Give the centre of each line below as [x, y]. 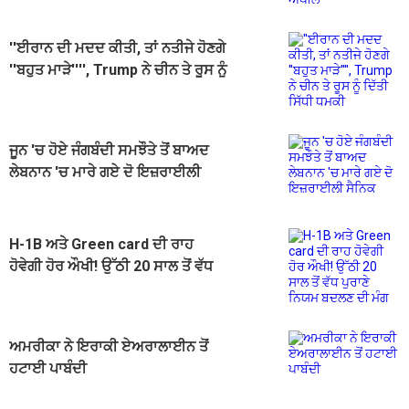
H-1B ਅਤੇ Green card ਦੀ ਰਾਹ [101, 245]
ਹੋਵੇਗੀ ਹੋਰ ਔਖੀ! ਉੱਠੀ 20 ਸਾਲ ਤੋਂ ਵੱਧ [111, 267]
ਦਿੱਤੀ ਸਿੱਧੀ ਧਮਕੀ [58, 92]
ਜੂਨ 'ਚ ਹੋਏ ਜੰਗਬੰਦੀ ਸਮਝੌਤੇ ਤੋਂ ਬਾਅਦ [109, 151]
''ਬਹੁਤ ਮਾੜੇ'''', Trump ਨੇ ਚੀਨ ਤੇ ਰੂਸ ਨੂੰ [118, 70]
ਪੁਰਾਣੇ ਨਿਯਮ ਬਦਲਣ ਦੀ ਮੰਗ [86, 288]
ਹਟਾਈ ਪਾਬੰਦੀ [48, 369]
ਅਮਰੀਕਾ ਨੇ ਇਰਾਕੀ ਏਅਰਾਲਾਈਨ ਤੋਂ [109, 347]
